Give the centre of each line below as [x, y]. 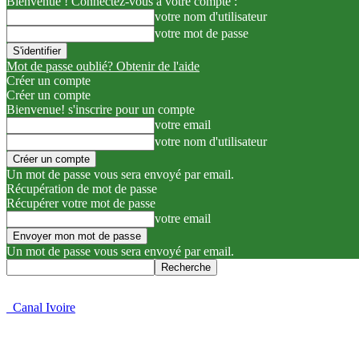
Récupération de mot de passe [82, 189]
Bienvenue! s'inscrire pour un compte [101, 109]
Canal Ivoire [44, 307]
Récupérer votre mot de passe [81, 203]
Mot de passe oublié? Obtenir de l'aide [103, 66]
